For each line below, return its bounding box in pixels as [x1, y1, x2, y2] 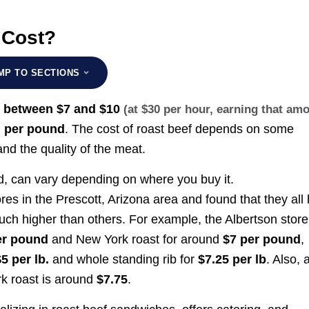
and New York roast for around [48, 232, 223, 247]
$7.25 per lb [198, 252, 267, 267]
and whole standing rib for [49, 252, 199, 267]
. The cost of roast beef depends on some [65, 121, 295, 136]
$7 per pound [223, 232, 301, 247]
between [3, 101, 57, 116]
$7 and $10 [57, 101, 121, 116]
